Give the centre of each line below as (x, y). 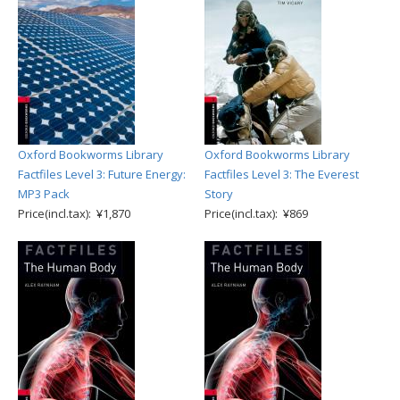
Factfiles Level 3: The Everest (282, 174)
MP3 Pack (44, 194)
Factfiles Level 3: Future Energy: (102, 174)
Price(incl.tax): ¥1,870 (74, 213)
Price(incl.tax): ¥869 (256, 213)
